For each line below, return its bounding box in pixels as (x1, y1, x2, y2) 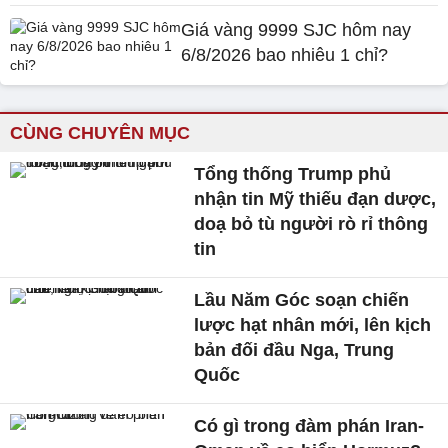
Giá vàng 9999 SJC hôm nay (181, 20, 412, 40)
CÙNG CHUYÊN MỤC (10, 123, 190, 143)
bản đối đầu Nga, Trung (194, 340, 395, 360)
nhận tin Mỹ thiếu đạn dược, (194, 189, 437, 209)
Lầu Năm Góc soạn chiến (194, 290, 410, 310)
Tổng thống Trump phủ (194, 164, 392, 184)
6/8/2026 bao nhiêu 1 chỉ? (181, 45, 389, 65)
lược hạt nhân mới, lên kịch (194, 315, 432, 335)
